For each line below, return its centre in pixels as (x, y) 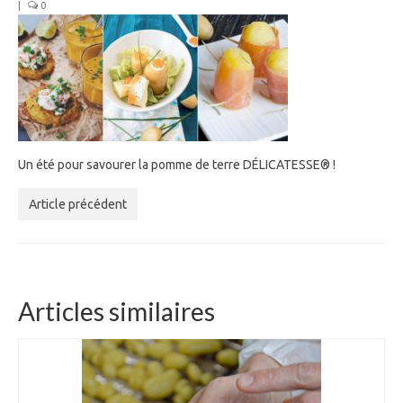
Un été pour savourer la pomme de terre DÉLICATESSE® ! (177, 165)
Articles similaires (116, 311)
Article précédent (78, 204)
